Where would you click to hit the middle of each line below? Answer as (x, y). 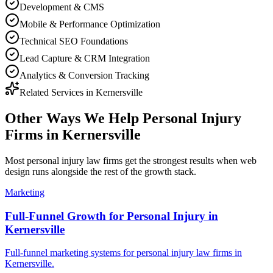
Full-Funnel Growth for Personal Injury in (112, 216)
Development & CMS (62, 7)
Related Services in (58, 92)
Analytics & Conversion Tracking (84, 75)
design (17, 171)
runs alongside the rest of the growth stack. (113, 171)
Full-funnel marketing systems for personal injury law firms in (123, 253)
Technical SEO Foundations (74, 41)
